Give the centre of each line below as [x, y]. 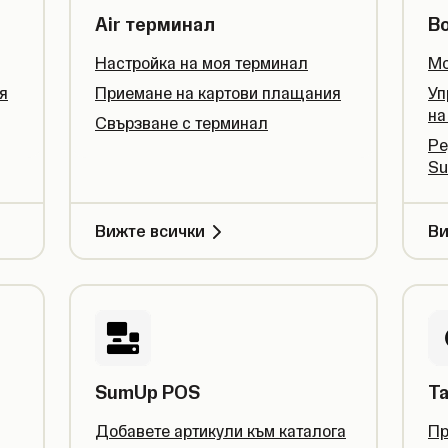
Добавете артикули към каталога [220, 431]
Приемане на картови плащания [218, 93]
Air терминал [155, 24]
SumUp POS [147, 392]
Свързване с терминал [181, 123]
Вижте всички [150, 231]
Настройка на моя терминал [201, 63]
